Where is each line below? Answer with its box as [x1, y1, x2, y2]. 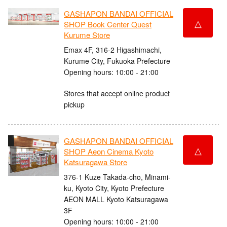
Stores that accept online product [64, 88, 170, 98]
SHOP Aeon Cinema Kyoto [64, 146, 154, 157]
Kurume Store [64, 29, 110, 41]
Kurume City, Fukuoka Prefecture [64, 55, 170, 66]
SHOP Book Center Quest [64, 19, 152, 30]
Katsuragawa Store [64, 157, 127, 168]
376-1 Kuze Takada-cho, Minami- [64, 171, 171, 182]
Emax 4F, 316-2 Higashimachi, [64, 44, 162, 55]
